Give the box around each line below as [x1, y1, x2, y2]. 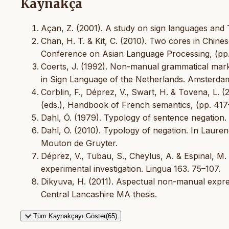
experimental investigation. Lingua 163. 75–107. [41, 163, 220, 174]
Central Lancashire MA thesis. [41, 189, 157, 199]
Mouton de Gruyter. [41, 138, 118, 148]
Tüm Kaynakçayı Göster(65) [33, 212, 117, 220]
